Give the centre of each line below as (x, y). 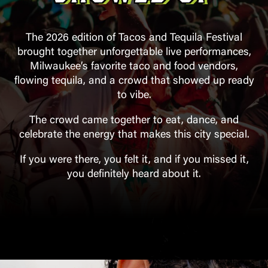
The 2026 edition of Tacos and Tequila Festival (134, 38)
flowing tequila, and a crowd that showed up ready (134, 81)
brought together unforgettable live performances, (134, 53)
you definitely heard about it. (134, 175)
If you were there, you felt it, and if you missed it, (134, 160)
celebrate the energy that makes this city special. (134, 135)
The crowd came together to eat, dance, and (134, 121)
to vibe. (134, 96)
